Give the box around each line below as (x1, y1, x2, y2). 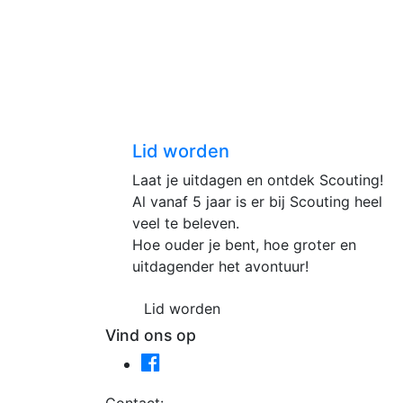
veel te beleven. (132, 214, 239, 232)
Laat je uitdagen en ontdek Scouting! (132, 171, 383, 189)
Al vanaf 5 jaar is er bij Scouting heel (132, 193, 382, 210)
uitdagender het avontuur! (132, 257, 309, 275)
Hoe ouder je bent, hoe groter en (132, 236, 356, 254)
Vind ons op (105, 326, 196, 345)
